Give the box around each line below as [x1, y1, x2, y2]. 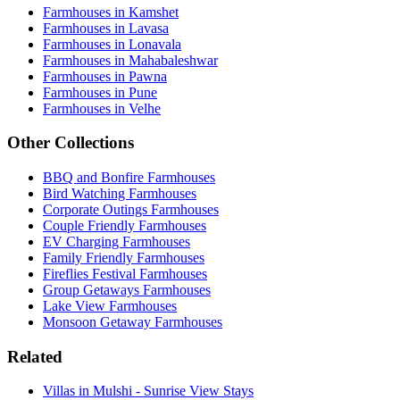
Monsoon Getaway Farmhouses [43, 314, 222, 329]
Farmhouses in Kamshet [43, 4, 179, 20]
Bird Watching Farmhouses [43, 186, 196, 201]
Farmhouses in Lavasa [43, 20, 169, 36]
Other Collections [7, 133, 134, 153]
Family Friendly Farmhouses [43, 250, 204, 265]
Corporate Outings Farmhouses [43, 202, 219, 217]
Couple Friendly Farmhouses [43, 218, 206, 233]
